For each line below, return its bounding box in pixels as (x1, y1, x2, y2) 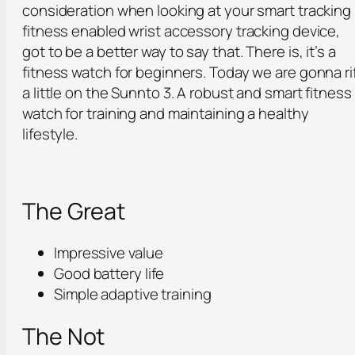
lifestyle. (22, 123, 78, 144)
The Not (22, 319, 105, 352)
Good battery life (54, 263, 165, 284)
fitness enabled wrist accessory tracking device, (22, 20, 341, 41)
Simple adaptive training (54, 284, 212, 305)
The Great (22, 195, 126, 227)
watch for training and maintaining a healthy (22, 102, 309, 124)
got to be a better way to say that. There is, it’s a (22, 40, 336, 62)
